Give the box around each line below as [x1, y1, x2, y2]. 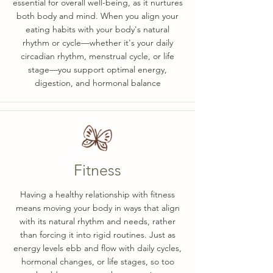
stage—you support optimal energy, [28, 64, 167, 75]
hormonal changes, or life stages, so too [21, 256, 174, 267]
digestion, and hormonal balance [34, 77, 161, 88]
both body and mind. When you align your [16, 10, 179, 21]
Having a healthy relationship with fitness [20, 189, 175, 200]
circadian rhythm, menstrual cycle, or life [21, 51, 174, 62]
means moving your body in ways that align [15, 202, 180, 213]
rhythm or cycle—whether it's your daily [22, 37, 173, 48]
